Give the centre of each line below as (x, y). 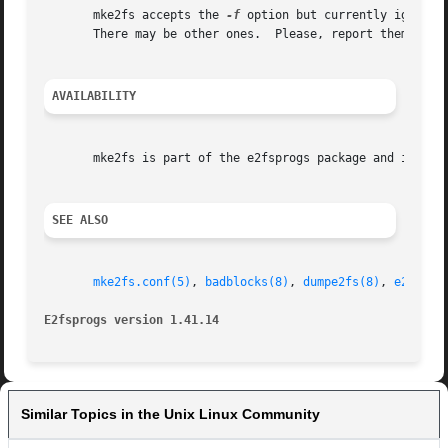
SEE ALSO (80, 220)
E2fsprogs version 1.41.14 (132, 320)
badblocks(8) (247, 282)
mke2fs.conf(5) (142, 282)
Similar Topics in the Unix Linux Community (170, 414)
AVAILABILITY (94, 96)
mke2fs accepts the (135, 15)
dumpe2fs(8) (342, 282)
